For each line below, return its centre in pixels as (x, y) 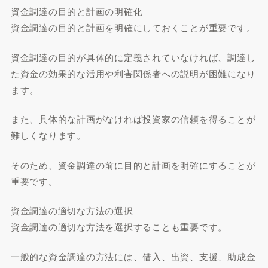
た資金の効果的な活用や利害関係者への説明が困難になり (133, 73)
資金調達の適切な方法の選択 (72, 210)
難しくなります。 (48, 135)
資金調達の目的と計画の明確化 (77, 11)
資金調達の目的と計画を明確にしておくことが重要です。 (133, 27)
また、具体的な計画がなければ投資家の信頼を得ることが (133, 119)
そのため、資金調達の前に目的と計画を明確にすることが (133, 165)
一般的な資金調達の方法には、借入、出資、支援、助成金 (133, 256)
